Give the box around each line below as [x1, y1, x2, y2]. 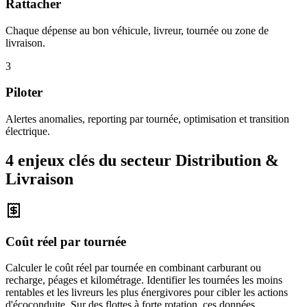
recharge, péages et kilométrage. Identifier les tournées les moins [5, 274, 282, 286]
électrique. [5, 125, 50, 138]
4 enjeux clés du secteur [5, 151, 175, 169]
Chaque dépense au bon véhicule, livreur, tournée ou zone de [5, 24, 269, 36]
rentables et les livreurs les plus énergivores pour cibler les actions [5, 286, 288, 299]
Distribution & [175, 151, 279, 169]
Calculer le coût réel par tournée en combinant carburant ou [5, 262, 261, 274]
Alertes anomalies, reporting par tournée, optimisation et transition [5, 113, 289, 125]
